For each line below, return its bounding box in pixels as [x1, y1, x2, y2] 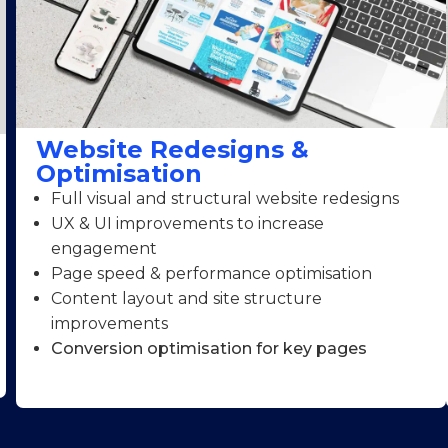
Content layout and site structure [50, 289, 322, 309]
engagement [50, 239, 157, 259]
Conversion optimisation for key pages [50, 339, 367, 359]
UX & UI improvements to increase [50, 214, 324, 234]
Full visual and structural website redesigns [50, 189, 399, 209]
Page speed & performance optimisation [50, 264, 372, 284]
